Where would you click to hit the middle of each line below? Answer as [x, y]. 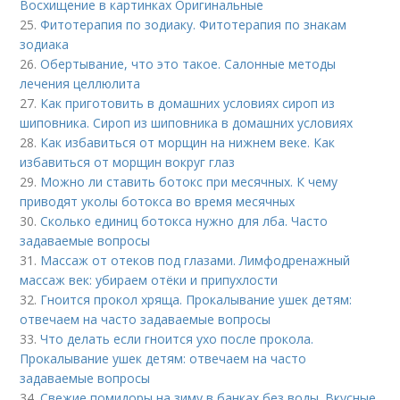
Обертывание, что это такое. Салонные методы [188, 64]
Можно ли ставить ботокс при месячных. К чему [189, 182]
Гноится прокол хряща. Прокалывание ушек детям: [196, 300]
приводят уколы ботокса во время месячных [158, 201]
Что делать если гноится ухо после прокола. [177, 339]
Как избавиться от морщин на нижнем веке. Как [188, 142]
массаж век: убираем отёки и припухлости [149, 280]
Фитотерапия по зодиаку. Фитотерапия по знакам [194, 25]
